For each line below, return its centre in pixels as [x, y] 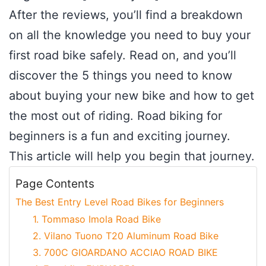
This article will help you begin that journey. [132, 156]
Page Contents [55, 184]
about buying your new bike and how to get [132, 96]
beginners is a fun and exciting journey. [120, 136]
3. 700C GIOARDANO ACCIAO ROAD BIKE [125, 253]
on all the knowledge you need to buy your [130, 35]
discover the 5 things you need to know [121, 76]
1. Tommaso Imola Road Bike [96, 219]
